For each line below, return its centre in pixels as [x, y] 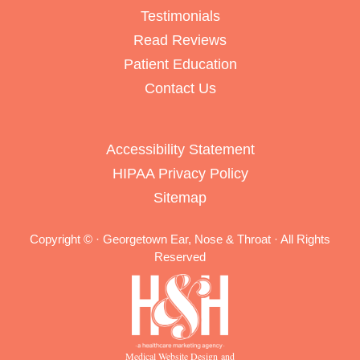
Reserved [180, 257]
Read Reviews [180, 41]
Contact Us [180, 89]
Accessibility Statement [180, 150]
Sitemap [180, 198]
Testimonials [180, 16]
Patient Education [180, 65]
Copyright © [63, 239]
